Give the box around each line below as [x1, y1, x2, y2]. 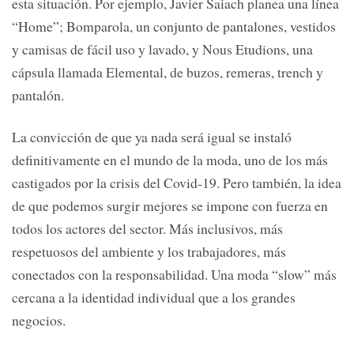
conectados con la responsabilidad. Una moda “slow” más [12, 265, 337, 284]
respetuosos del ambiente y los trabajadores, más [12, 242, 286, 262]
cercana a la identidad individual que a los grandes [12, 288, 296, 307]
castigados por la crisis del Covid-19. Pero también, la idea [12, 173, 341, 193]
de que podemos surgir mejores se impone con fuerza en [12, 196, 328, 216]
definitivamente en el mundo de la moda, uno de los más [12, 150, 328, 170]
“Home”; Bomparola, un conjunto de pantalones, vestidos [12, 16, 336, 36]
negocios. [12, 311, 66, 330]
